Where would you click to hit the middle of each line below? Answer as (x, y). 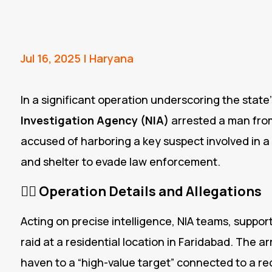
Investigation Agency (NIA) (94, 121)
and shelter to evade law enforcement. (120, 162)
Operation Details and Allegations (150, 192)
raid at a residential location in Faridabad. (128, 242)
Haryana (111, 59)
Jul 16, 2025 (50, 59)
